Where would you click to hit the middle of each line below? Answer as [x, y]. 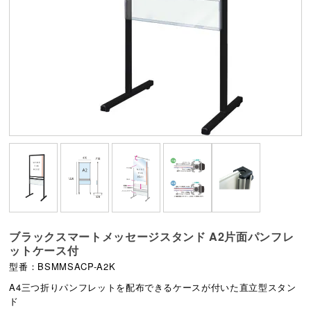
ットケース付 [44, 250]
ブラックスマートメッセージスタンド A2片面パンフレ [152, 236]
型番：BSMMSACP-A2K [62, 267]
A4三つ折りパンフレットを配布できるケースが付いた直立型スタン [153, 287]
